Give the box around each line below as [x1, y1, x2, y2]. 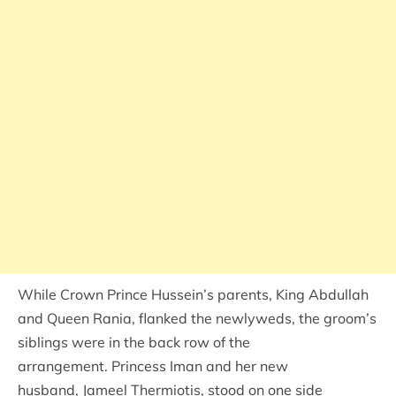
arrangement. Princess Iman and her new [18, 356, 288, 375]
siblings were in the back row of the [18, 332, 250, 351]
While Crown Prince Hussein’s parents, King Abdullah [18, 285, 369, 303]
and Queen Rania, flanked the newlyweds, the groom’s [18, 308, 377, 327]
